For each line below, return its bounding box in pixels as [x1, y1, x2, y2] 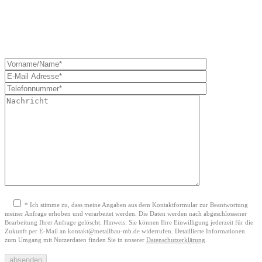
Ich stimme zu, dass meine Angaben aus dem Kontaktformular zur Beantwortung [28, 201, 248, 209]
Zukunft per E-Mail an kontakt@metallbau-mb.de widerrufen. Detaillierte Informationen [5, 227, 245, 235]
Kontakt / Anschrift [5, 63, 98, 76]
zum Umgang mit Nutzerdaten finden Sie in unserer [5, 236, 146, 244]
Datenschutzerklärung [146, 236, 205, 244]
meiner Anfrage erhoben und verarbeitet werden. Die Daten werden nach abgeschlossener [5, 210, 247, 218]
